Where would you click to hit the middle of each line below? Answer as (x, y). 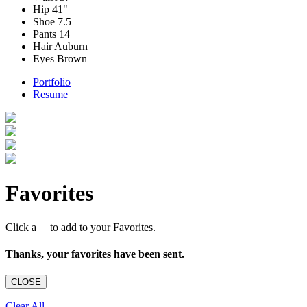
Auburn (70, 46)
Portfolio (52, 82)
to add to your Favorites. (100, 227)
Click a (25, 227)
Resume (50, 94)
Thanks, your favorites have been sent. (95, 254)
